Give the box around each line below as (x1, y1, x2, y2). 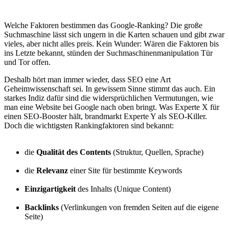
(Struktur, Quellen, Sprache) (111, 148, 203, 157)
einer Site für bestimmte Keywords (68, 166, 182, 175)
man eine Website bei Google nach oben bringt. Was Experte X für (4, 103, 219, 112)
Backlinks (25, 203, 59, 212)
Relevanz (36, 166, 68, 175)
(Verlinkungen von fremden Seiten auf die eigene (59, 203, 219, 212)
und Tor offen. (4, 58, 51, 67)
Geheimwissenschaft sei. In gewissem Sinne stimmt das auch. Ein (4, 84, 215, 94)
